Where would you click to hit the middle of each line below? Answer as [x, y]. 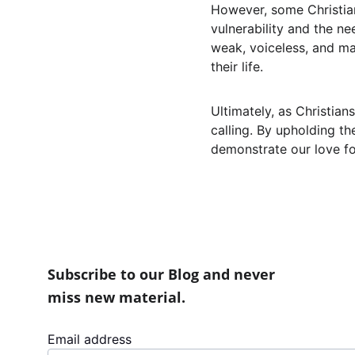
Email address [90, 339]
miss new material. [116, 297]
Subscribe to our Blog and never [163, 274]
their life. [237, 67]
